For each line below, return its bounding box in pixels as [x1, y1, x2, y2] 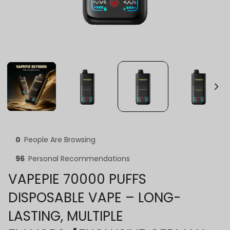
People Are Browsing [24, 134, 95, 145]
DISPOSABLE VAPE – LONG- [8, 188, 181, 207]
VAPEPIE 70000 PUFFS [8, 169, 146, 188]
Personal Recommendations [28, 153, 130, 164]
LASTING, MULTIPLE [8, 206, 123, 225]
